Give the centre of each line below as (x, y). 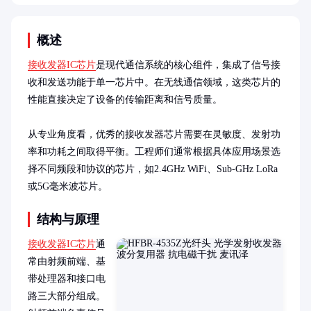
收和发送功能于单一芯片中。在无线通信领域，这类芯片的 (154, 82)
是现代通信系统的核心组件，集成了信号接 (188, 65)
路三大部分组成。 (67, 296)
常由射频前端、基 (67, 261)
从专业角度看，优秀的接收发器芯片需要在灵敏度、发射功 (154, 134)
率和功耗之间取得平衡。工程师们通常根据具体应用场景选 (154, 152)
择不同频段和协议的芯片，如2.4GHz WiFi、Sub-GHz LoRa (153, 169)
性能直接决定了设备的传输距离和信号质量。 (125, 100)
